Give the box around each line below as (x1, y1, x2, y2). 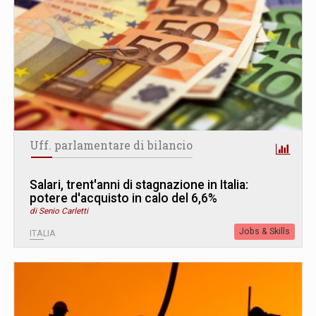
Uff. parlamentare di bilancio (30, 138, 193, 152)
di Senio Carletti (30, 205, 88, 216)
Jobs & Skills (239, 226, 290, 236)
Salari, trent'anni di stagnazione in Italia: (30, 177, 248, 192)
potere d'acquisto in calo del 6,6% (30, 190, 217, 205)
